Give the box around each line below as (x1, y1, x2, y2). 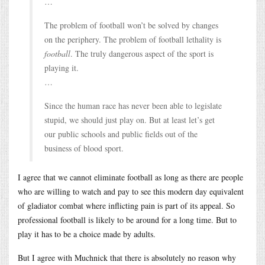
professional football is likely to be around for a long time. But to (18, 214, 237, 225)
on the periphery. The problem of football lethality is (44, 33, 221, 45)
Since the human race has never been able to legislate (44, 99, 222, 111)
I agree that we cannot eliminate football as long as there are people (18, 171, 243, 183)
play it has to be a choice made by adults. (18, 228, 156, 240)
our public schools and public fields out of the (44, 128, 198, 140)
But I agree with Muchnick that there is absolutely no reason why (18, 251, 236, 263)
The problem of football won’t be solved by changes (44, 19, 218, 31)
